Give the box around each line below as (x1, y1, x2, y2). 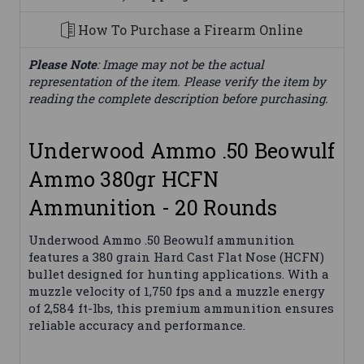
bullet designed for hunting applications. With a (28, 266, 329, 283)
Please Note (28, 56, 97, 73)
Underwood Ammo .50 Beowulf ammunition (28, 232, 295, 249)
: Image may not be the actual (97, 56, 264, 73)
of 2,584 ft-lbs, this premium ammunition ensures (28, 300, 334, 317)
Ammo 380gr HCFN (28, 166, 219, 193)
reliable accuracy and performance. (28, 317, 245, 334)
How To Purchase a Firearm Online (78, 21, 303, 39)
